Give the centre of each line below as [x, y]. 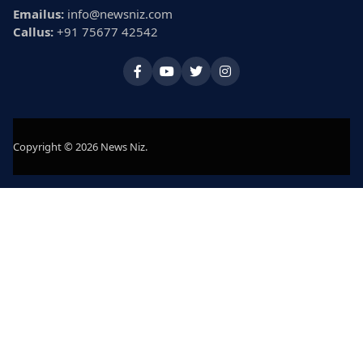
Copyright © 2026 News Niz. [80, 146]
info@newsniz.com [118, 13]
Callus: [33, 31]
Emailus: [38, 13]
